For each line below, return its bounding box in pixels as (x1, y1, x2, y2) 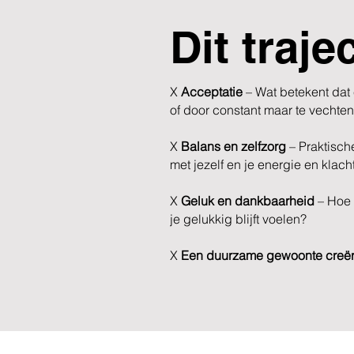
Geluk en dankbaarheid (178, 193, 314, 209)
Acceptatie (178, 84, 243, 100)
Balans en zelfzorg (181, 138, 286, 154)
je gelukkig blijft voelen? (170, 211, 307, 227)
